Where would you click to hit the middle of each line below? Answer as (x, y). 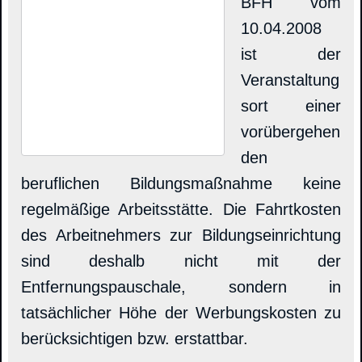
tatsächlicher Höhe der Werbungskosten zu (181, 313)
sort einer (291, 106)
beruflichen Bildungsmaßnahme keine (181, 184)
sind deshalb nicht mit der (181, 261)
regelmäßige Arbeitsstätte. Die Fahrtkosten (181, 210)
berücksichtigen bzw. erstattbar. (135, 339)
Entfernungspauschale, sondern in (181, 287)
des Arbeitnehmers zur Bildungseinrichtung (181, 236)
